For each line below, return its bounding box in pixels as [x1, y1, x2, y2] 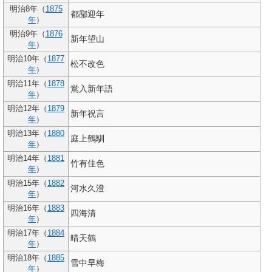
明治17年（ [7, 229, 47, 238]
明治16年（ [7, 204, 47, 213]
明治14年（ [7, 154, 47, 163]
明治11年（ [7, 80, 47, 89]
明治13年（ [7, 129, 47, 138]
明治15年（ [7, 179, 47, 188]
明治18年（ [7, 254, 47, 263]
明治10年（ [7, 55, 47, 64]
